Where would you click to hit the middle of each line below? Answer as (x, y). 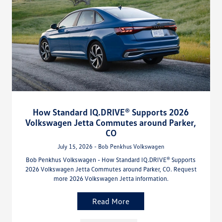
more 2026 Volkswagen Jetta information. (111, 178)
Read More (111, 201)
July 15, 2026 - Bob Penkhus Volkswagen (111, 146)
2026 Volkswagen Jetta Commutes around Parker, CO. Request (111, 169)
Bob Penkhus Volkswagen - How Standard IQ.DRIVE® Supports (111, 159)
